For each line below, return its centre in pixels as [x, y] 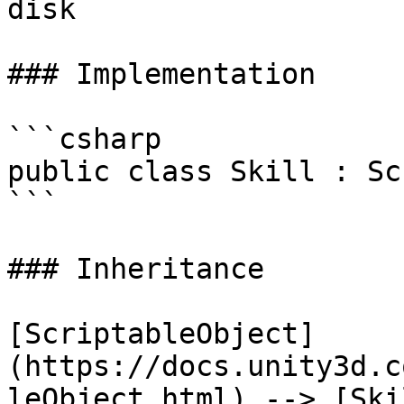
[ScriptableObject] [161, 334]
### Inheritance [136, 269]
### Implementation [161, 74]
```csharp [84, 139]
